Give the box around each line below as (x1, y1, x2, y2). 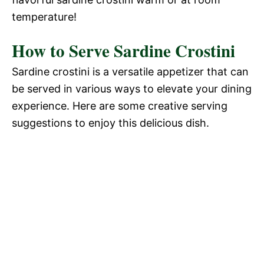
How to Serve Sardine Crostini (12, 38, 235, 63)
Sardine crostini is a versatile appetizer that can (12, 65, 249, 78)
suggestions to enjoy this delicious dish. (12, 116, 209, 129)
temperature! (12, 10, 77, 23)
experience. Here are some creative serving (12, 99, 227, 112)
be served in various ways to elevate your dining (12, 82, 252, 95)
